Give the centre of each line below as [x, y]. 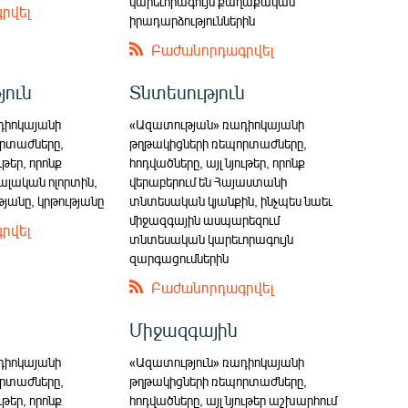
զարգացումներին [179, 259]
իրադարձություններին [193, 21]
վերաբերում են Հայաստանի [209, 182]
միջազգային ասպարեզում [205, 220]
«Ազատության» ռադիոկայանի [217, 125]
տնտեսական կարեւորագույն [212, 240]
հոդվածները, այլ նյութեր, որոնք [218, 163]
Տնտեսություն [188, 92]
